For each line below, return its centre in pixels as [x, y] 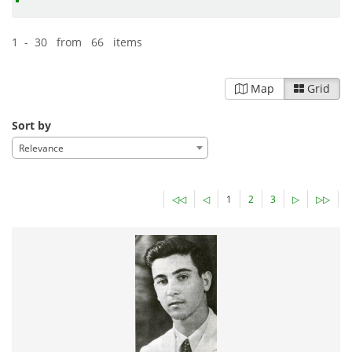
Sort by [31, 125]
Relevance [41, 148]
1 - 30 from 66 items [77, 42]
